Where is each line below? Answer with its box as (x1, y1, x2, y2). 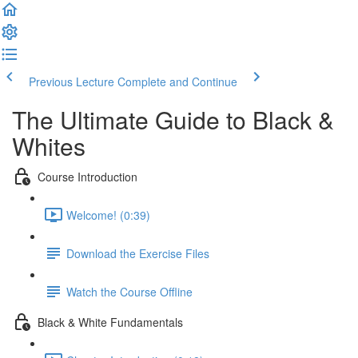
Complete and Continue (117, 74, 237, 89)
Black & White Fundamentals (38, 313, 183, 330)
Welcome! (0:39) (66, 206, 150, 223)
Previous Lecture (29, 74, 114, 89)
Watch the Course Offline (66, 283, 193, 300)
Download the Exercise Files (66, 245, 209, 261)
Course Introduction (38, 168, 137, 185)
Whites (12, 129, 86, 163)
